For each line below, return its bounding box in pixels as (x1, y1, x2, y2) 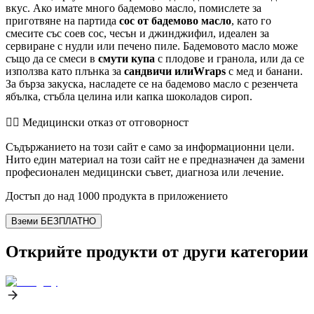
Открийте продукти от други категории (6, 242, 308, 261)
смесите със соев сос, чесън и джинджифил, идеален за (6, 27, 269, 39)
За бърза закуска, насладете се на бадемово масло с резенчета (6, 77, 298, 90)
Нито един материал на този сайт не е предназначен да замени (6, 153, 305, 165)
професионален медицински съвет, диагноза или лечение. (6, 165, 284, 178)
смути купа (98, 52, 155, 64)
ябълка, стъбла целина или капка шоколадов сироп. (6, 90, 252, 102)
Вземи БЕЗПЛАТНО (11, 215, 96, 226)
